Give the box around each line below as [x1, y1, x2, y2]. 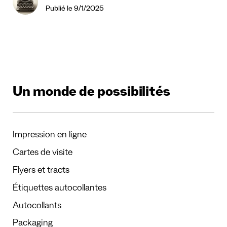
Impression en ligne [13, 130, 87, 141]
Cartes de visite [13, 148, 72, 159]
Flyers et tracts [13, 166, 69, 176]
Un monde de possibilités [13, 86, 171, 101]
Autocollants [13, 201, 61, 212]
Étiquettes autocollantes [13, 183, 106, 194]
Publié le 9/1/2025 [46, 6, 104, 14]
